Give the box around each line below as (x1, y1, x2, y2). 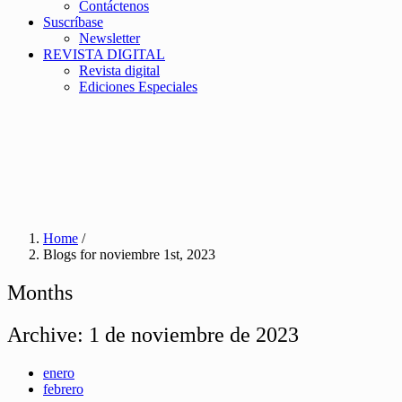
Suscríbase (43, 14, 103, 30)
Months (7, 280, 73, 304)
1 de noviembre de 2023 (89, 322, 299, 346)
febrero (43, 380, 83, 397)
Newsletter (79, 31, 140, 46)
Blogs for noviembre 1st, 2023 (43, 247, 215, 262)
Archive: (7, 322, 89, 346)
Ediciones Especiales (79, 79, 197, 94)
